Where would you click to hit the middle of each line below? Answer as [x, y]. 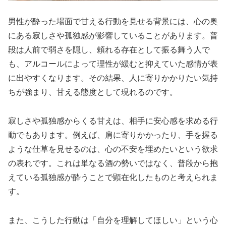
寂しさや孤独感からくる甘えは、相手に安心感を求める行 [113, 121]
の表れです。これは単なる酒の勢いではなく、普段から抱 [113, 163]
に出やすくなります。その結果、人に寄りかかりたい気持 [113, 78]
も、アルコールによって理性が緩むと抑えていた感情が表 [113, 64]
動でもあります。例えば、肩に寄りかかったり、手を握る [113, 135]
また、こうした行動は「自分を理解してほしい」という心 [113, 220]
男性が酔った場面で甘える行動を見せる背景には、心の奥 [113, 22]
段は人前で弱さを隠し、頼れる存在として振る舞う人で [109, 50]
